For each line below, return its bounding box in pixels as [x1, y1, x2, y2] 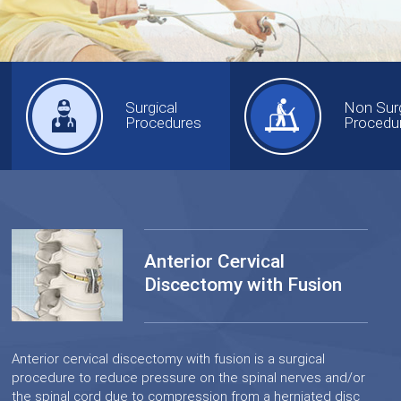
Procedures [125, 114, 202, 132]
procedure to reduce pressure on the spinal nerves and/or [12, 370, 366, 386]
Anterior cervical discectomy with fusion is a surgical [12, 351, 326, 367]
